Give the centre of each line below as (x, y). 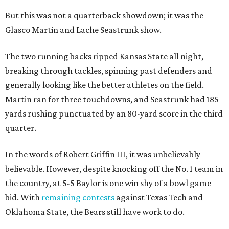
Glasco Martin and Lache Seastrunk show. (83, 30)
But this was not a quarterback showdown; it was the (104, 15)
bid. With (23, 197)
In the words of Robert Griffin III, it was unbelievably (103, 154)
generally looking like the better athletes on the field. (105, 85)
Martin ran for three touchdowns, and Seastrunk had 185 (112, 99)
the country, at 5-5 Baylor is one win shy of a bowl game (108, 183)
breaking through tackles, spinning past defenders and (109, 71)
